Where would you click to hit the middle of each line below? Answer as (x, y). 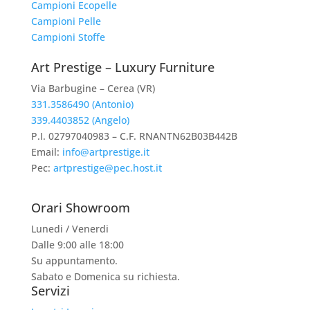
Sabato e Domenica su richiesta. (105, 276)
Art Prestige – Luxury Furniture (122, 67)
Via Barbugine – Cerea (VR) (93, 88)
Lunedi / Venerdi (70, 229)
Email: (46, 152)
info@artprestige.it (106, 152)
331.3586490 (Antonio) (82, 104)
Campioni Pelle (66, 21)
